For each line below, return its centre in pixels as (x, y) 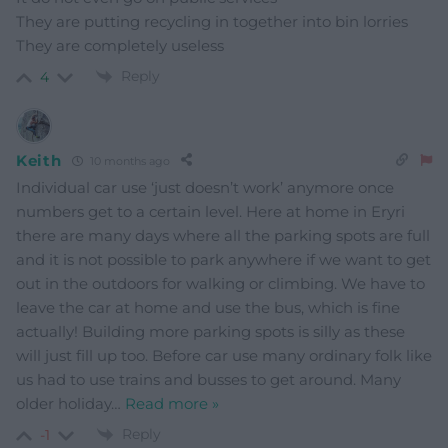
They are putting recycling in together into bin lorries (212, 21)
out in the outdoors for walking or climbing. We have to (220, 284)
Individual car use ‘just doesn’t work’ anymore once (205, 188)
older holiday (63, 404)
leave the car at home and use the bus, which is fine (208, 308)
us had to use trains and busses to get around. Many (208, 380)
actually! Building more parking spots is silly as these (210, 332)
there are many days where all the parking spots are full (223, 236)
